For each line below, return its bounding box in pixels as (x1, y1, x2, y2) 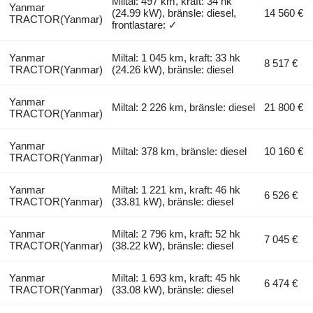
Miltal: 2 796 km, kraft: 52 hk (112, 227, 241, 240)
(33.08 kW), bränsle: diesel (112, 283, 234, 296)
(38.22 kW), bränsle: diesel (112, 239, 234, 252)
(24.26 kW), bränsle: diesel (112, 63, 234, 75)
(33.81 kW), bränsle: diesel (112, 195, 234, 208)
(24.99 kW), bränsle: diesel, (112, 6, 237, 19)
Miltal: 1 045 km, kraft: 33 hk (112, 51, 241, 64)
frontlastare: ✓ (112, 18, 178, 31)
